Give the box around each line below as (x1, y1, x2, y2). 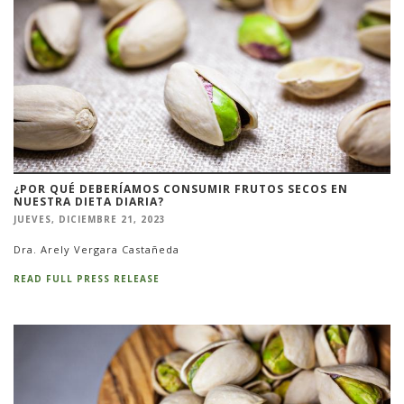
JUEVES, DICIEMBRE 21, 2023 (14, 212, 166, 225)
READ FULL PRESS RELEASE (14, 272, 160, 286)
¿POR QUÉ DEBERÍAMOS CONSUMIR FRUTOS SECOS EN (14, 180, 348, 197)
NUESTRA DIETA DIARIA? (14, 193, 164, 209)
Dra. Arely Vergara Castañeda (14, 243, 179, 257)
